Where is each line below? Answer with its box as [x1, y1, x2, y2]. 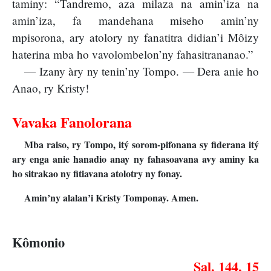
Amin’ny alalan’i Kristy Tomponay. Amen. [24, 191, 199, 205]
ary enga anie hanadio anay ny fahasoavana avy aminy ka [12, 152, 259, 166]
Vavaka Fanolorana [12, 111, 132, 133]
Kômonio [12, 232, 65, 253]
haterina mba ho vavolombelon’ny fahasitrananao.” [12, 47, 253, 62]
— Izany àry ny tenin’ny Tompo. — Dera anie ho [24, 64, 259, 79]
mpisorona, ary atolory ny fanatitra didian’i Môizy [12, 30, 259, 45]
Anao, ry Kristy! [12, 80, 89, 96]
